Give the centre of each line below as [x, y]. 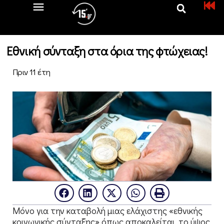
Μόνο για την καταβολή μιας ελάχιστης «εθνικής [107, 211]
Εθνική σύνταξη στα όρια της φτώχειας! [107, 51]
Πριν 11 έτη [31, 72]
